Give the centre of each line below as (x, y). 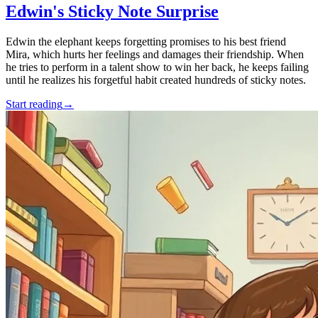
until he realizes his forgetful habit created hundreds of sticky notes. (156, 79)
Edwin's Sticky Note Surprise (112, 11)
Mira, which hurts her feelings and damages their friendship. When (155, 54)
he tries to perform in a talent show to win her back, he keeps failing (157, 67)
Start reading (34, 104)
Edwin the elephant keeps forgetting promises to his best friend (146, 41)
